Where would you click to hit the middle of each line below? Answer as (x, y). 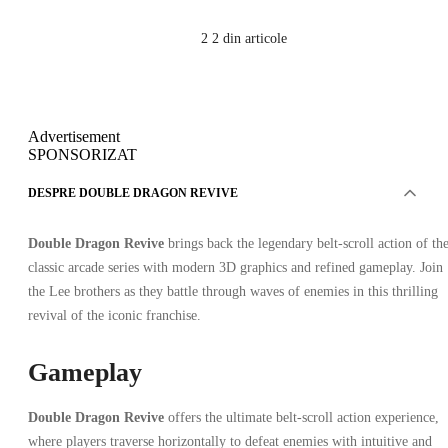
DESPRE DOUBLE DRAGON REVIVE (133, 193)
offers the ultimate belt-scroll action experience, (301, 418)
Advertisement (74, 137)
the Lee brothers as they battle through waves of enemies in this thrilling (233, 292)
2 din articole (249, 39)
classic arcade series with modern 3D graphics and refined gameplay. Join (235, 268)
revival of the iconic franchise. (114, 316)
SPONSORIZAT (82, 155)
